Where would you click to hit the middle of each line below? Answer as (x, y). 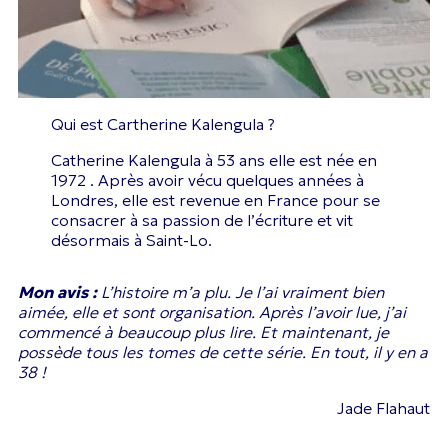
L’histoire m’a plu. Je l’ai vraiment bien (240, 291)
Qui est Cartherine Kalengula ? (162, 123)
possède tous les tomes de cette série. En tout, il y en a (223, 351)
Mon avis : (57, 291)
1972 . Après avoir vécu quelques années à (207, 179)
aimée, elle (58, 311)
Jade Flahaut (383, 407)
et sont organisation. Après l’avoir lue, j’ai (254, 311)
